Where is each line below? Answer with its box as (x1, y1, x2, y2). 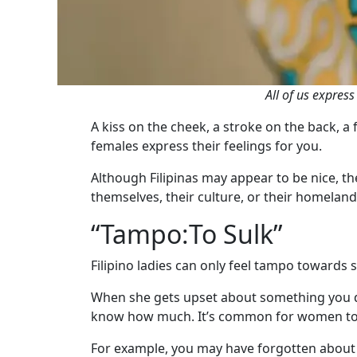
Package (28, 2, 73, 18)
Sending (28, 53, 73, 69)
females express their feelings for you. (91, 137, 322, 155)
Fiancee (28, 129, 69, 146)
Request (28, 104, 72, 120)
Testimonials (28, 309, 109, 328)
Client (28, 290, 65, 308)
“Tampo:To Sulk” (91, 217, 282, 252)
